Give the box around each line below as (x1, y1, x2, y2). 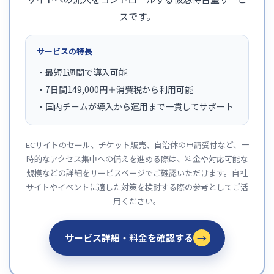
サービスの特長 (37, 45, 92, 57)
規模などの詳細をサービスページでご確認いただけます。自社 (26, 166, 248, 179)
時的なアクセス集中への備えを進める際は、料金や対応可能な (26, 152, 248, 165)
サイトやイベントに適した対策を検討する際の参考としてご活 (26, 180, 248, 193)
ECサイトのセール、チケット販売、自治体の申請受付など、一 (25, 138, 249, 150)
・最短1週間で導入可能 (37, 65, 127, 78)
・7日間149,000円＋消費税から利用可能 (37, 83, 193, 95)
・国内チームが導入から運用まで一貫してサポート (37, 100, 234, 113)
